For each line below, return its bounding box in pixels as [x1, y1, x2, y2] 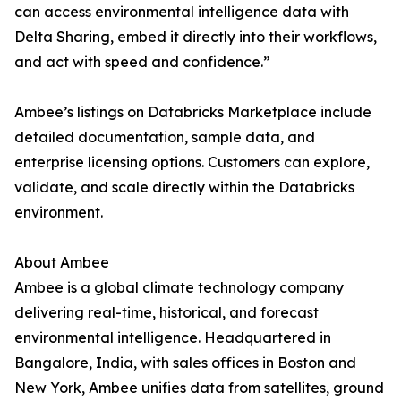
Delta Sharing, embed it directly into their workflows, [14, 28, 377, 47]
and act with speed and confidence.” [14, 53, 270, 72]
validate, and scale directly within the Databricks [14, 178, 354, 197]
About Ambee [14, 253, 109, 272]
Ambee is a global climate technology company [14, 278, 344, 297]
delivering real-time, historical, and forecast [14, 303, 319, 322]
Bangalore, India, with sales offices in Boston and [14, 354, 356, 372]
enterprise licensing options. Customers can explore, [14, 153, 370, 172]
